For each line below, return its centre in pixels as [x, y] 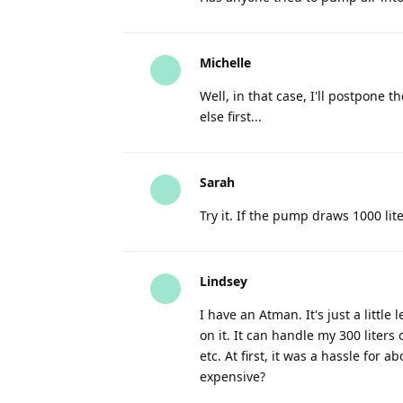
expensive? [233, 376]
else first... [231, 116]
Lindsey [224, 281]
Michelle [225, 63]
